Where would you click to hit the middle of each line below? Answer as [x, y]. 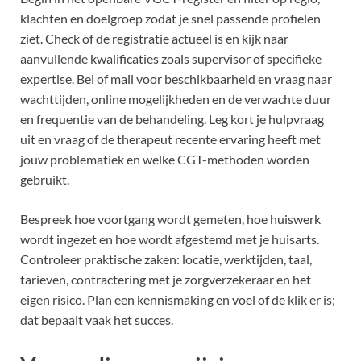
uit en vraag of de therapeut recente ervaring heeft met [170, 139]
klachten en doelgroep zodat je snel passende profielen [170, 19]
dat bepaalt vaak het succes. [97, 320]
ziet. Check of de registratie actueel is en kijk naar [154, 39]
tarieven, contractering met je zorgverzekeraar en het [166, 280]
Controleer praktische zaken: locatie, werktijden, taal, [166, 259]
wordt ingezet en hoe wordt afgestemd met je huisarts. [170, 239]
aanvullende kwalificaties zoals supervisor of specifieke [171, 59]
